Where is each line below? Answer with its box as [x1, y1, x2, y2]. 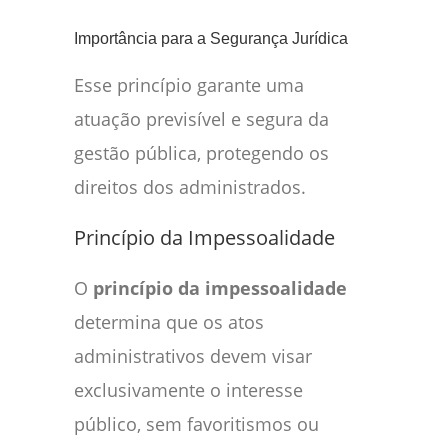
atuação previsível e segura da [74, 107, 329, 132]
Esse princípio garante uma [74, 73, 304, 98]
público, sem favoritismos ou [74, 412, 319, 437]
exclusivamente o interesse [74, 378, 303, 403]
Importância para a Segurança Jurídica [74, 30, 348, 48]
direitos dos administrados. [74, 175, 306, 200]
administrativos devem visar [74, 344, 312, 369]
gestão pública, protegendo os [74, 141, 329, 166]
